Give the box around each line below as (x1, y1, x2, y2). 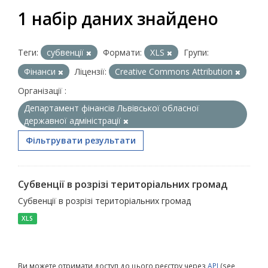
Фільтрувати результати (26, 135, 136, 146)
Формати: (103, 47, 142, 58)
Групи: (184, 47, 209, 58)
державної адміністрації (24, 115, 123, 126)
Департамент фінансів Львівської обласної (24, 102, 199, 114)
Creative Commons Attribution (115, 66, 235, 77)
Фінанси (24, 66, 58, 77)
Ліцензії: (75, 66, 106, 77)
